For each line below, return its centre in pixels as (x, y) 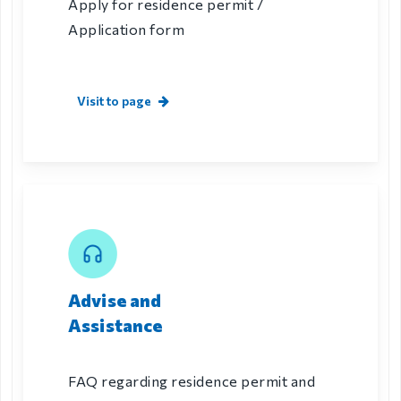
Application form (126, 29)
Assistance (115, 324)
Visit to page (114, 100)
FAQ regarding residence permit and (192, 380)
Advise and (115, 299)
